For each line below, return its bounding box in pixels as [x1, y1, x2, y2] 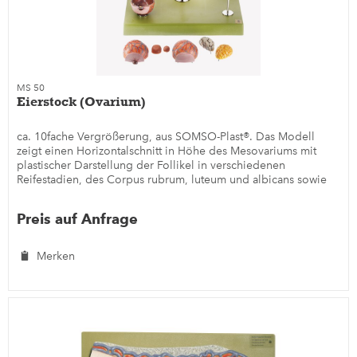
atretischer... [17, 186, 79, 201]
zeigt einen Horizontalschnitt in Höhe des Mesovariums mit [17, 143, 317, 158]
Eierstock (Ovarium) [17, 93, 147, 109]
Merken [37, 249, 76, 263]
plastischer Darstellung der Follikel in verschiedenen [17, 158, 286, 172]
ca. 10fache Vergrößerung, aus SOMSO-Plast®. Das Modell [17, 129, 316, 143]
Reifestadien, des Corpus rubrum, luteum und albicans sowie [17, 172, 328, 186]
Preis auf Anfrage [17, 210, 139, 227]
